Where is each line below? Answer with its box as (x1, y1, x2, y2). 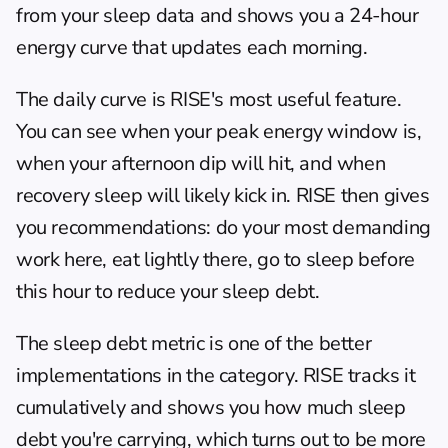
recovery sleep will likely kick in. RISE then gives (16, 181, 430, 209)
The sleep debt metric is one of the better (16, 329, 372, 357)
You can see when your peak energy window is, (16, 117, 422, 145)
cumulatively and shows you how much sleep (16, 393, 406, 421)
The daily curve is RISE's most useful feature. (16, 85, 402, 113)
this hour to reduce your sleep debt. (16, 277, 320, 305)
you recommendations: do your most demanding (16, 213, 431, 241)
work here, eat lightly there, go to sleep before (16, 245, 415, 273)
